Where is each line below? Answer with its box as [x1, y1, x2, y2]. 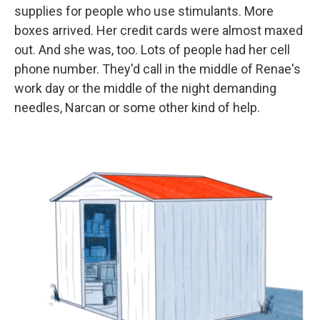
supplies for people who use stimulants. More [14, 3, 274, 19]
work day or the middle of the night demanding [14, 80, 276, 96]
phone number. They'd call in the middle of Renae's [14, 61, 301, 76]
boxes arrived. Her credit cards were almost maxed [14, 22, 303, 38]
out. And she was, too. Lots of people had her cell [14, 41, 290, 57]
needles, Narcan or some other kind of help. [14, 99, 260, 115]
